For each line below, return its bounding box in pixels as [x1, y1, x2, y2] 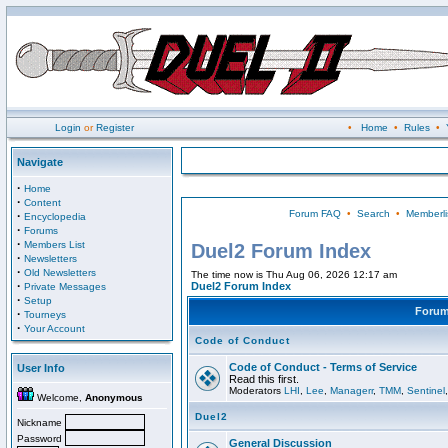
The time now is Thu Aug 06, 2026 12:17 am [191, 269, 397, 280]
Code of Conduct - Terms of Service [229, 361, 417, 373]
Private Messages [24, 281, 106, 292]
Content [24, 197, 61, 208]
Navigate [17, 156, 63, 168]
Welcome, [34, 392, 85, 403]
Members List [24, 239, 85, 250]
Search [356, 208, 390, 219]
